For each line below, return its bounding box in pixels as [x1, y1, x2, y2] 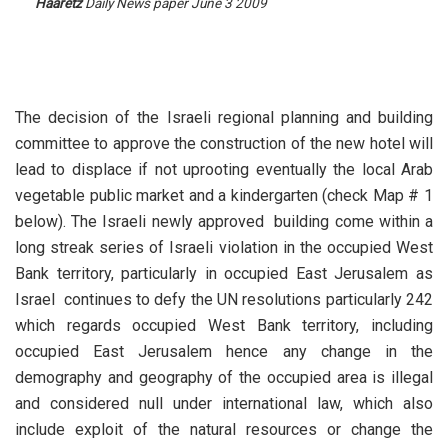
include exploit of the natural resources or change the [15, 420, 433, 440]
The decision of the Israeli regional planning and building [15, 108, 433, 128]
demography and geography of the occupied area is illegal [15, 368, 433, 388]
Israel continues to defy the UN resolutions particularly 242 [15, 290, 433, 310]
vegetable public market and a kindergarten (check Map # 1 [15, 186, 433, 206]
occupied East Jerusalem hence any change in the [15, 342, 433, 362]
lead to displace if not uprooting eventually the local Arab [15, 160, 433, 180]
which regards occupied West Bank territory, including [15, 316, 433, 336]
